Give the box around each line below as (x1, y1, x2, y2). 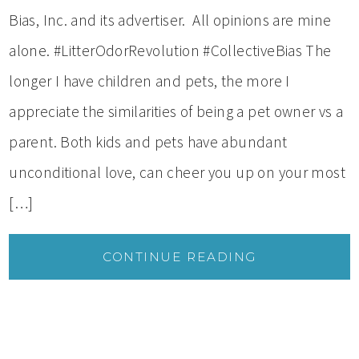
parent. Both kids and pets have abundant (9, 131, 288, 151)
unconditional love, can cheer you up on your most (9, 162, 346, 182)
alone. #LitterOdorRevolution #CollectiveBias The (9, 40, 332, 60)
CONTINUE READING (103, 248, 256, 264)
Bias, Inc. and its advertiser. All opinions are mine (9, 10, 332, 30)
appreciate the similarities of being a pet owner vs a (9, 101, 344, 121)
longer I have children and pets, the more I (9, 71, 290, 91)
